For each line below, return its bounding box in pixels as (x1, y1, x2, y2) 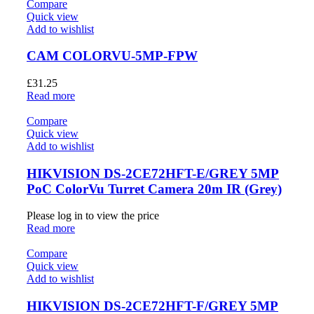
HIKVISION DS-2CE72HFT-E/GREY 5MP (27, 165, 279, 181)
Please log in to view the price (27, 210, 159, 222)
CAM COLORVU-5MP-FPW (27, 48, 198, 64)
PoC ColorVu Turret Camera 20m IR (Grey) (27, 181, 282, 196)
